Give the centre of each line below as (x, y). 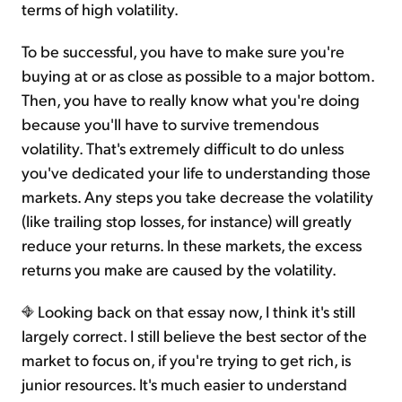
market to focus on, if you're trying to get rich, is (186, 360)
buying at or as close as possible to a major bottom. (198, 75)
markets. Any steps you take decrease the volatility (197, 197)
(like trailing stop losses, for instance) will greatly (187, 221)
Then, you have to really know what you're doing (191, 100)
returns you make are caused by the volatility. (179, 269)
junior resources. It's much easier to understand (184, 384)
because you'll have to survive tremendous (170, 124)
